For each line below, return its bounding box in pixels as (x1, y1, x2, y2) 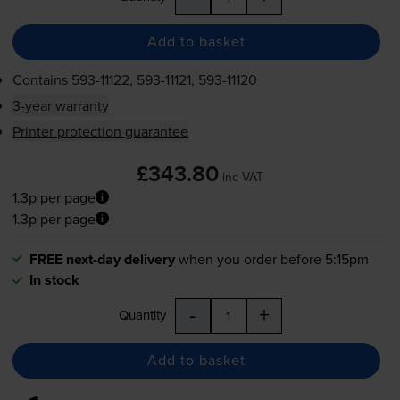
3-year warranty (12, 95, 109, 115)
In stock (29, 269, 79, 290)
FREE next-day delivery (29, 248, 175, 270)
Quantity (118, 304, 166, 324)
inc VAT (222, 167, 263, 186)
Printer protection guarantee (12, 121, 188, 141)
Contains (12, 69, 71, 89)
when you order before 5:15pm (178, 248, 369, 269)
